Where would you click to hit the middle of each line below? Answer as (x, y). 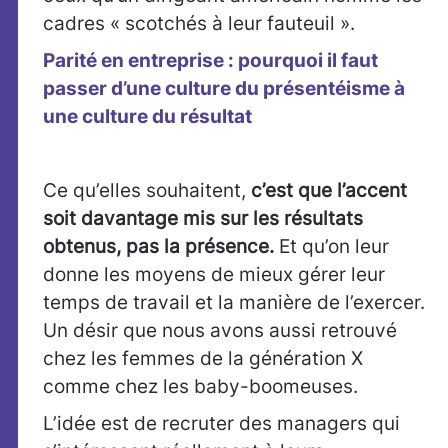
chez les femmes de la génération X (203, 359)
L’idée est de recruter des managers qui (221, 424)
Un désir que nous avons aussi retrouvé (220, 331)
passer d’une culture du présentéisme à (224, 89)
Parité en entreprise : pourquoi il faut (210, 61)
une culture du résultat (147, 117)
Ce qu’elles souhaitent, (147, 191)
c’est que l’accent (329, 191)
